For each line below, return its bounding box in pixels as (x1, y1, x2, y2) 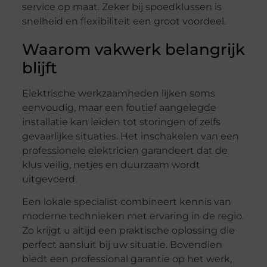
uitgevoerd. (21, 173, 77, 185)
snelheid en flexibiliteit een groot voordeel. (21, 15, 226, 27)
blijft (21, 58, 57, 77)
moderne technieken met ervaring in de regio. (21, 210, 244, 222)
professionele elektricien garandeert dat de (21, 145, 228, 156)
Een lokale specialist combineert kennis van (21, 196, 231, 208)
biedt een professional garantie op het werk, (21, 253, 232, 265)
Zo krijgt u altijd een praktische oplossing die (21, 225, 235, 237)
